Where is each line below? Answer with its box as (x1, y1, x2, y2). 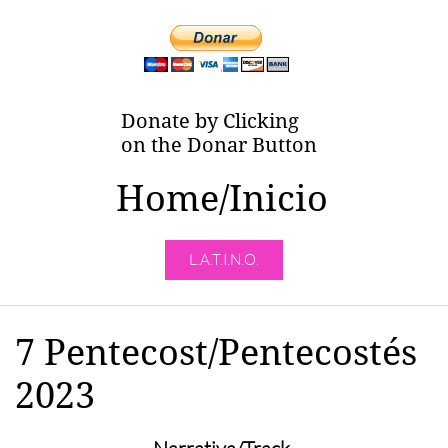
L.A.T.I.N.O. (189, 250, 259, 269)
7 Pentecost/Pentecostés (15, 331, 417, 374)
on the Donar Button (121, 133, 317, 157)
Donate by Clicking (121, 109, 299, 133)
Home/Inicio (116, 177, 328, 220)
